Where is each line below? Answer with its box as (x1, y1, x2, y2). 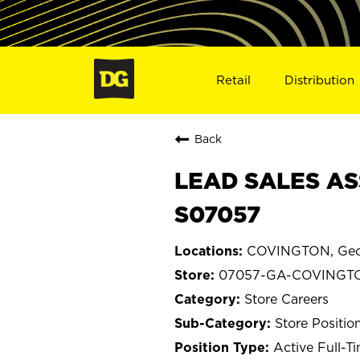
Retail (215, 72, 251, 87)
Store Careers (244, 291, 329, 306)
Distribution (284, 72, 355, 87)
